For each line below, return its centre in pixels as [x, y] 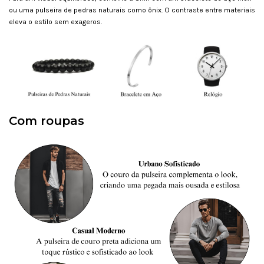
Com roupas [47, 121]
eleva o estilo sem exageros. [55, 22]
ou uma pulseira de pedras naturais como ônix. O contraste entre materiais [132, 10]
